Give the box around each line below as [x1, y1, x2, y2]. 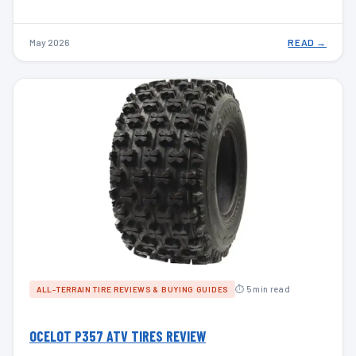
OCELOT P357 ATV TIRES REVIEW [29, 327, 206, 345]
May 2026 [29, 37, 70, 48]
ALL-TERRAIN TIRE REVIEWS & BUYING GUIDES [37, 284, 229, 294]
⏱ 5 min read [235, 284, 290, 295]
